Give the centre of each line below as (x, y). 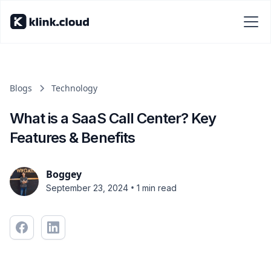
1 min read (157, 188)
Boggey (64, 174)
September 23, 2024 (87, 188)
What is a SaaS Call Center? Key (113, 118)
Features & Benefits (72, 138)
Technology (74, 88)
